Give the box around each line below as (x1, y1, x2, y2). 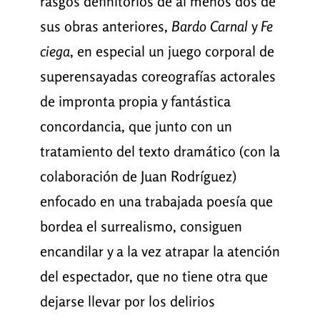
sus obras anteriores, (39, 17, 171, 36)
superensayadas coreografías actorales (39, 67, 276, 86)
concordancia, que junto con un (39, 117, 232, 136)
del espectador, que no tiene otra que (39, 267, 268, 286)
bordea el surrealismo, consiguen (39, 217, 242, 236)
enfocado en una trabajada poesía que (39, 192, 273, 211)
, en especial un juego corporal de (69, 42, 274, 61)
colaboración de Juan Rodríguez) (39, 167, 236, 186)
